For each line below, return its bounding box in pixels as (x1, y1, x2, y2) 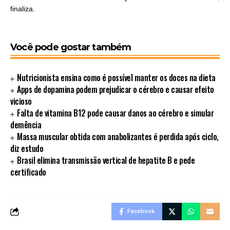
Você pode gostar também (10, 42, 131, 53)
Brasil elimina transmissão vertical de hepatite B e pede (17, 154, 195, 167)
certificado (10, 166, 46, 179)
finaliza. (10, 4, 39, 13)
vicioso (10, 95, 32, 108)
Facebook (127, 208, 155, 215)
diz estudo (10, 142, 43, 155)
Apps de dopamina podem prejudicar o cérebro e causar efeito (17, 83, 214, 96)
